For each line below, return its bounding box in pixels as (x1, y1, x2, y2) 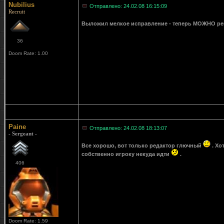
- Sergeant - (8, 130, 37, 136)
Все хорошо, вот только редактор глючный (81, 142, 203, 148)
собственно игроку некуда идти (81, 151, 171, 157)
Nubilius (8, 1, 34, 8)
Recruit (8, 8, 25, 14)
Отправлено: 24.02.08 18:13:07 (89, 125, 167, 131)
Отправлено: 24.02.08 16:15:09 (89, 3, 167, 9)
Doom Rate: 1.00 (8, 50, 48, 56)
